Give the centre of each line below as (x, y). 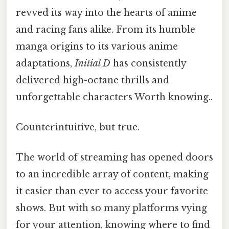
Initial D (93, 63)
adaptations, (45, 63)
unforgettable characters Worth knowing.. (114, 97)
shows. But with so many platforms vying (111, 208)
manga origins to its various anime (97, 46)
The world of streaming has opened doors (114, 158)
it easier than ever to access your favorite (112, 191)
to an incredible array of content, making (112, 175)
